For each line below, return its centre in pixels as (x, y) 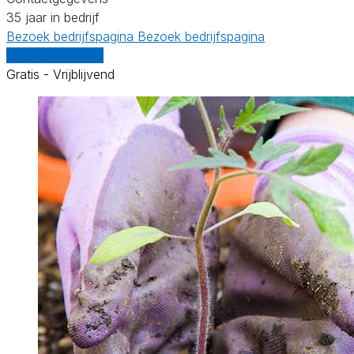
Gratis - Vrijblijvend (60, 74)
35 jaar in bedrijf (53, 17)
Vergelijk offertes (55, 55)
